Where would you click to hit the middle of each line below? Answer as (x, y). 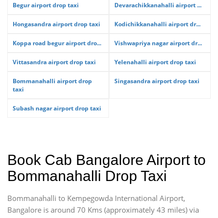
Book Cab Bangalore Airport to (107, 160)
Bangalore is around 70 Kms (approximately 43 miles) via (103, 210)
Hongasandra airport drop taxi (56, 24)
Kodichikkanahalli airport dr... (157, 24)
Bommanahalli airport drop (52, 81)
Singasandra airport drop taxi (157, 81)
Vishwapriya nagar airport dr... (158, 43)
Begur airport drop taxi (46, 5)
